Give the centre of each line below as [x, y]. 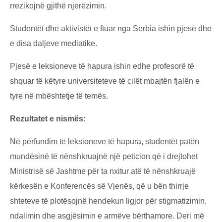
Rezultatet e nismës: [48, 118]
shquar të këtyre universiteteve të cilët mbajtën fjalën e [105, 81]
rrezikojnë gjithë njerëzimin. [58, 5]
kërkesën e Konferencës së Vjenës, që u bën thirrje [99, 186]
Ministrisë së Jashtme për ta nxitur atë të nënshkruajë [103, 171]
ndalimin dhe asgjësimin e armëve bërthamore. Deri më [107, 216]
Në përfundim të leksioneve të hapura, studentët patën [105, 141]
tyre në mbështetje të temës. [60, 96]
